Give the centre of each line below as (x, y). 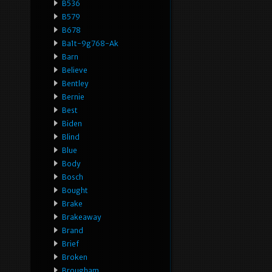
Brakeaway (81, 217)
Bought (75, 191)
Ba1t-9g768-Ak (90, 44)
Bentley (75, 84)
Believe (75, 70)
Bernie (73, 97)
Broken (75, 257)
